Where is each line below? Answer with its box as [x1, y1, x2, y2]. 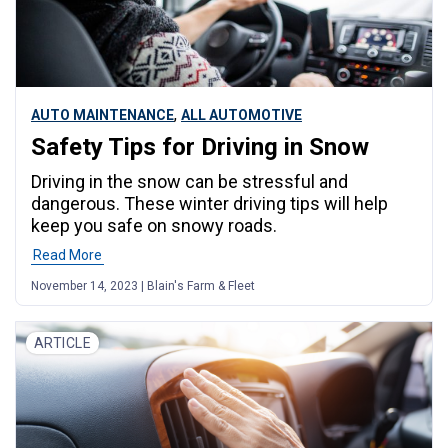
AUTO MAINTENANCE [31, 107, 174, 124]
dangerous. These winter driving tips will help [31, 193, 388, 215]
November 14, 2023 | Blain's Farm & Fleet [31, 279, 255, 294]
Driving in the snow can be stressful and [31, 171, 348, 193]
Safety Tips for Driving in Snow [31, 133, 369, 162]
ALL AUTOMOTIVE [181, 107, 302, 124]
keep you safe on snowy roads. [31, 215, 277, 237]
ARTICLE [34, 335, 91, 352]
